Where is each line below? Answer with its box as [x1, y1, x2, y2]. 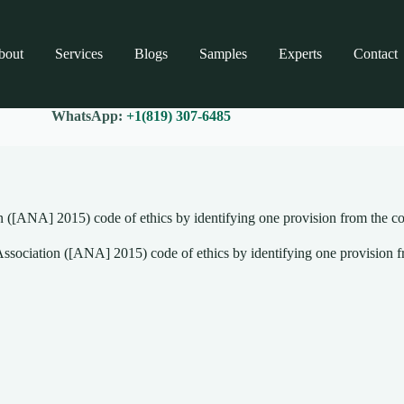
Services [55, 46, 104, 61]
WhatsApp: [51, 108, 127, 124]
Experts [279, 46, 323, 61]
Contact [353, 46, 399, 61]
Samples [199, 46, 248, 61]
